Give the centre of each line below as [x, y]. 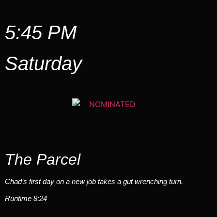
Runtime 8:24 [26, 199]
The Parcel [43, 159]
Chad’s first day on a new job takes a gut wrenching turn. [94, 181]
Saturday [43, 64]
